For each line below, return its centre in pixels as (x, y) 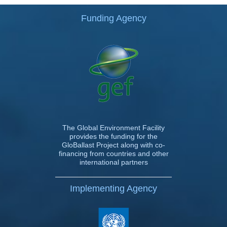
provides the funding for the (113, 137)
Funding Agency (113, 18)
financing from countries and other (113, 154)
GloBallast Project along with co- (113, 145)
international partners (113, 163)
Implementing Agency (113, 189)
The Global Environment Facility (113, 128)
